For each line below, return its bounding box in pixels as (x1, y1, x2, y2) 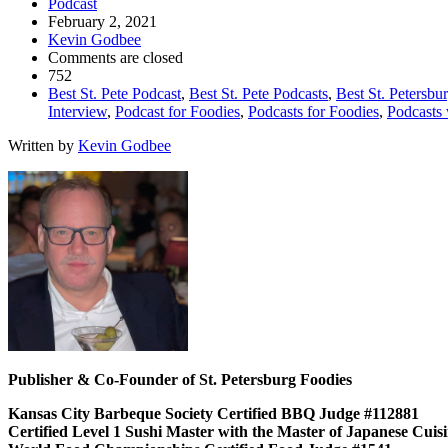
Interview (48, 102, 107, 120)
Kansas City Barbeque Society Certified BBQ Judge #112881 (8, 404, 419, 422)
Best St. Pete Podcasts (189, 84, 328, 102)
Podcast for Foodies (115, 102, 240, 120)
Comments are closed (48, 48, 183, 66)
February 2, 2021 (48, 12, 157, 30)
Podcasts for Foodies (248, 102, 379, 120)
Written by (8, 136, 78, 154)
